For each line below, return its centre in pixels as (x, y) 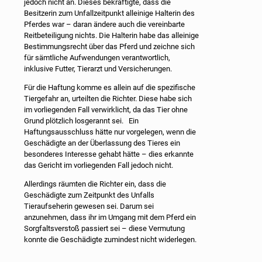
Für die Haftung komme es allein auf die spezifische (110, 87)
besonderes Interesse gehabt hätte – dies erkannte (109, 154)
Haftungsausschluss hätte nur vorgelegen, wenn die (110, 132)
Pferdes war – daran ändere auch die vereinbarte (104, 24)
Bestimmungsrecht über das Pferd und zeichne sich (109, 46)
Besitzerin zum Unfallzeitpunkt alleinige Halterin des (109, 13)
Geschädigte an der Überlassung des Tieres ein (102, 143)
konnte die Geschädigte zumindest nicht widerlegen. (110, 239)
